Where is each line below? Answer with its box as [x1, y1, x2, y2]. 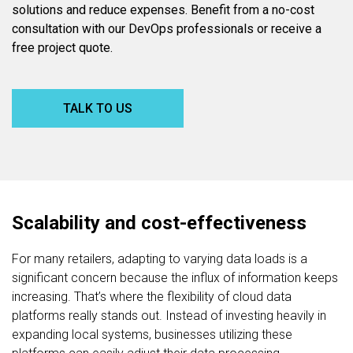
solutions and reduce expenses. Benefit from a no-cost [12, 2, 314, 17]
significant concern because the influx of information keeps [12, 269, 338, 285]
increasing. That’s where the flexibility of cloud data [12, 288, 292, 304]
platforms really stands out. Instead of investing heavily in [12, 307, 326, 323]
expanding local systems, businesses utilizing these [12, 326, 292, 342]
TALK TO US [63, 100, 132, 116]
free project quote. [12, 39, 113, 55]
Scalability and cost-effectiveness [12, 211, 307, 234]
